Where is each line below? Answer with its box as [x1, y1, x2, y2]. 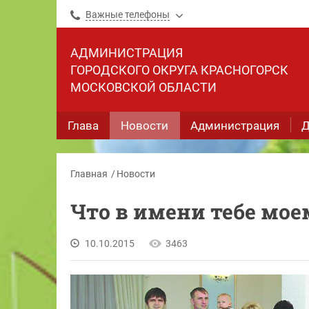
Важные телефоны [86, 9, 170, 20]
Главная [70, 168, 108, 179]
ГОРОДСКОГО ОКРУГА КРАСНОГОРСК [70, 63, 288, 77]
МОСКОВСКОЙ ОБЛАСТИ [70, 80, 217, 94]
